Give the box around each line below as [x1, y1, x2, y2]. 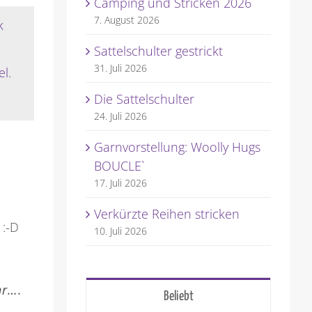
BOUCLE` [93, 157, 145, 175]
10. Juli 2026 [93, 224, 147, 238]
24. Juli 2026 [93, 109, 147, 123]
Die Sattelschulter [93, 91, 194, 108]
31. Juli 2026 [93, 61, 147, 75]
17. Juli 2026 [93, 176, 147, 190]
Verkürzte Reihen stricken [93, 205, 240, 223]
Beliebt [163, 290, 194, 304]
